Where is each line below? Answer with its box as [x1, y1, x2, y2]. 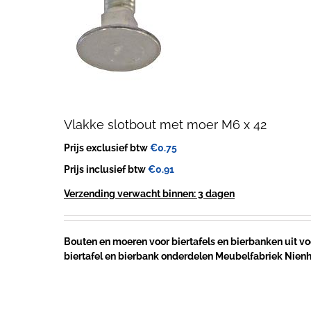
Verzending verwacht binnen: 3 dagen [64, 188, 235, 199]
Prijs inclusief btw [64, 164, 148, 175]
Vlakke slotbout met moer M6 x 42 [64, 117, 267, 132]
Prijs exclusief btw [64, 142, 150, 153]
